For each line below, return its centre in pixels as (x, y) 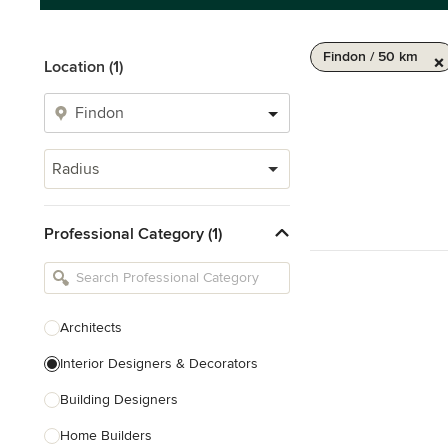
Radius (75, 169)
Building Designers (119, 399)
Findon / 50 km (370, 56)
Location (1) (83, 67)
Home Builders (106, 435)
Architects (91, 327)
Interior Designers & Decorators (159, 363)
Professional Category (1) (133, 233)
